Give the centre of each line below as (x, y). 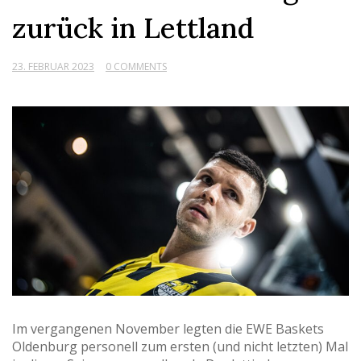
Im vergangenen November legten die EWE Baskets (168, 329)
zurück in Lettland (133, 28)
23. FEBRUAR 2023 (53, 66)
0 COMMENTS (136, 66)
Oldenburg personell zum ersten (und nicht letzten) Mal (180, 347)
